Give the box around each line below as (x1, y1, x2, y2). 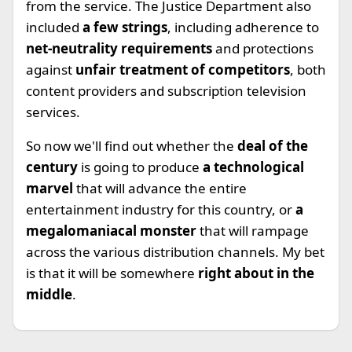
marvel (26, 179, 76, 197)
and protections (215, 39, 313, 57)
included (26, 18, 79, 36)
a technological (203, 158, 304, 176)
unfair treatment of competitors (75, 60, 290, 79)
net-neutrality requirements (26, 39, 215, 57)
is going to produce (81, 158, 203, 176)
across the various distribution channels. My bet (26, 243, 324, 261)
